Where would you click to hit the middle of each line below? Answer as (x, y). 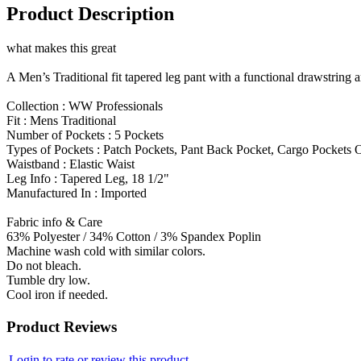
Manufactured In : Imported (77, 193)
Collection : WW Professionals (85, 106)
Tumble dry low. (48, 280)
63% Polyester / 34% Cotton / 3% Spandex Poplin (134, 236)
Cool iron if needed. (57, 294)
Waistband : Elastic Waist (71, 164)
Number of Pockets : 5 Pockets (85, 135)
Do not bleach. (44, 265)
